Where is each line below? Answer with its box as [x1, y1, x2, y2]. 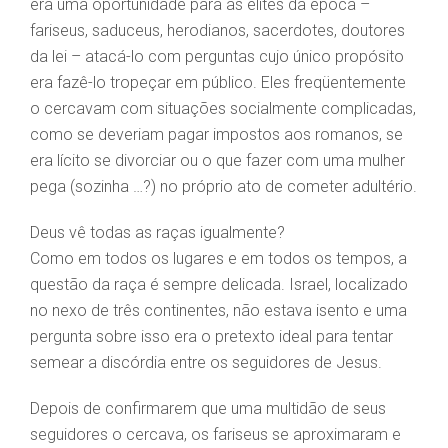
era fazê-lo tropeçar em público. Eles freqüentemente [30, 73, 406, 93]
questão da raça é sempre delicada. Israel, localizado [30, 275, 408, 295]
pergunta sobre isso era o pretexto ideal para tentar [30, 327, 393, 347]
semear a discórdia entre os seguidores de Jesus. [30, 353, 382, 373]
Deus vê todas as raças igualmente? [30, 223, 285, 243]
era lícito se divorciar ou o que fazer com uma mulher [30, 151, 405, 171]
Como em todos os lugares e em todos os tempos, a [30, 249, 407, 269]
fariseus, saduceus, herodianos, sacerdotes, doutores [30, 21, 405, 41]
